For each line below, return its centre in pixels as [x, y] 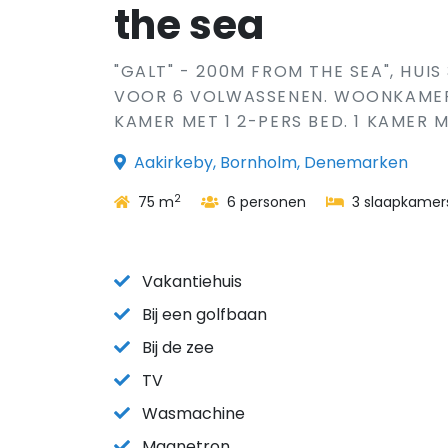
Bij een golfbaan [204, 314]
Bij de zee [178, 347]
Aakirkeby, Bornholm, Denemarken [271, 162]
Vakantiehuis [192, 281]
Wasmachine [193, 413]
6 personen [264, 202]
